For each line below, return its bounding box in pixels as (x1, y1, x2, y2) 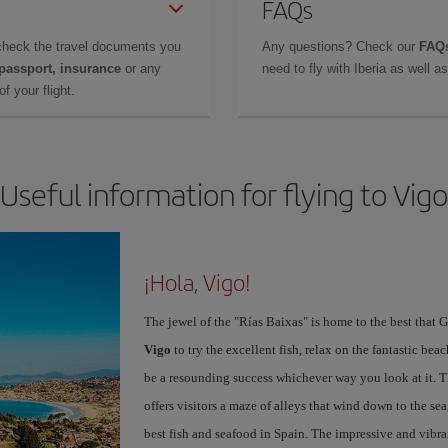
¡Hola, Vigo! (143, 266, 251, 298)
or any (121, 61, 161, 76)
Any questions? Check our (262, 39, 419, 54)
